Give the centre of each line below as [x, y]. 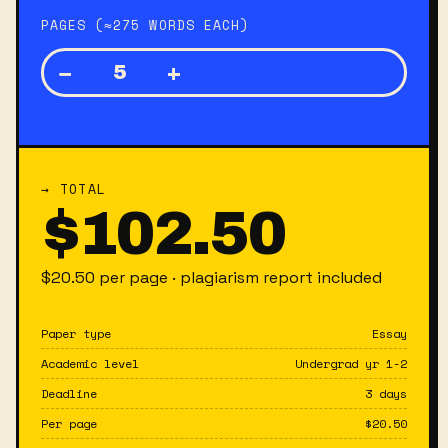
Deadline [69, 393]
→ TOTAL [74, 189]
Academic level [90, 363]
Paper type [76, 333]
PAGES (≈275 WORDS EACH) [145, 25]
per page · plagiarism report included [238, 277]
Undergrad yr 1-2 [351, 363]
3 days [386, 393]
